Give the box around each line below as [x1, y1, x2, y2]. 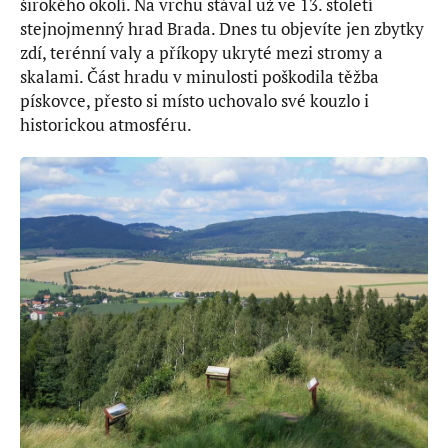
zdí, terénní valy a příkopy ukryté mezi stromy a [20, 41, 383, 64]
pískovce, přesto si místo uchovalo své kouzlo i [20, 89, 369, 112]
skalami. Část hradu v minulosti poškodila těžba [20, 65, 379, 88]
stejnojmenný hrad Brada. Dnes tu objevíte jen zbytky [20, 17, 424, 40]
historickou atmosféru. [20, 113, 195, 136]
